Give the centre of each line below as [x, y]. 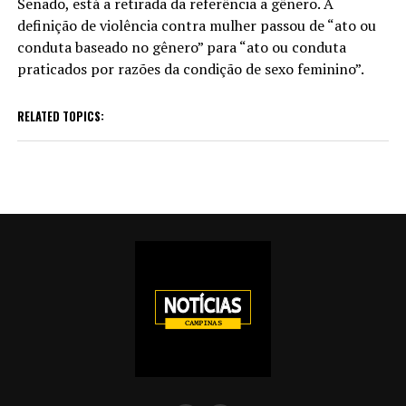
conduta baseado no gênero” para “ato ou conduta [181, 47]
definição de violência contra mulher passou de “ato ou [196, 25]
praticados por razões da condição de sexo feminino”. [190, 68]
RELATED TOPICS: [60, 116]
